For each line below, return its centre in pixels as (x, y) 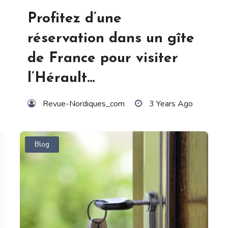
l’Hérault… (61, 78)
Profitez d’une (75, 19)
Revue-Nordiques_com (84, 104)
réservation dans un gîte (111, 38)
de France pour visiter (103, 58)
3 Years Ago (171, 104)
